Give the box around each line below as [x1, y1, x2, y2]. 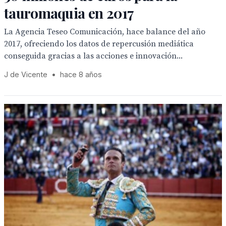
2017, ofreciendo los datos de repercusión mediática [4, 39, 194, 49]
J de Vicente [4, 70, 47, 79]
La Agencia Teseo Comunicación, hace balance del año [4, 27, 205, 37]
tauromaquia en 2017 [4, 4, 134, 22]
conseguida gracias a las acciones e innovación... [4, 51, 183, 61]
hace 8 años [60, 70, 102, 79]
